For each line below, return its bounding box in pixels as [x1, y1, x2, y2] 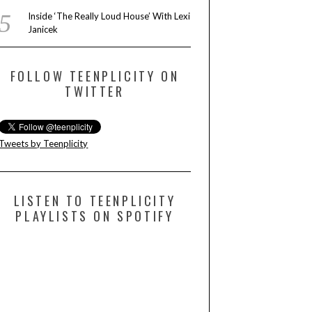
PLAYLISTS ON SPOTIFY [15, 207, 174, 226]
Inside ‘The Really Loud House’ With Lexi [27, 10, 190, 22]
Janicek [27, 24, 58, 36]
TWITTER [65, 82, 125, 101]
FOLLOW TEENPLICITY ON [10, 67, 180, 86]
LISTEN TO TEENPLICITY [13, 192, 176, 210]
